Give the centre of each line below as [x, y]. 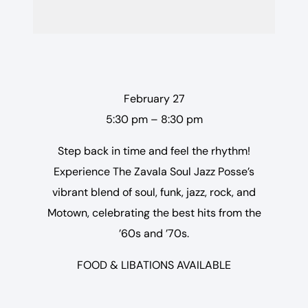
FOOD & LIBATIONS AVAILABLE [154, 265]
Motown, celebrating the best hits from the [154, 213]
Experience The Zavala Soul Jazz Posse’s [154, 172]
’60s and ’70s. [154, 233]
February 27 [154, 99]
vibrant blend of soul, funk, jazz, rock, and [154, 192]
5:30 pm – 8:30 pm [154, 119]
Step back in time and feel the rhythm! [154, 151]
